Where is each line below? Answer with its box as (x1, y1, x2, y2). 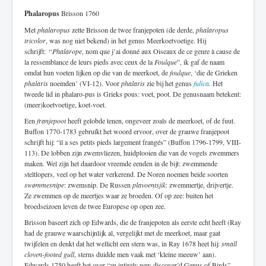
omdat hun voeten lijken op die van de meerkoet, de (24, 68, 170, 77)
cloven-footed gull (24, 249, 74, 259)
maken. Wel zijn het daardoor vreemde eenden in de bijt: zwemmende (24, 159, 217, 168)
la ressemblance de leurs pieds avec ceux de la (24, 57, 154, 66)
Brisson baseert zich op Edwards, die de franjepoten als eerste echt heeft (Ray (24, 217, 241, 227)
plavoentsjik (132, 180, 166, 189)
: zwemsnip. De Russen (64, 180, 132, 189)
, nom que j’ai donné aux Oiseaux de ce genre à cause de (82, 46, 240, 56)
